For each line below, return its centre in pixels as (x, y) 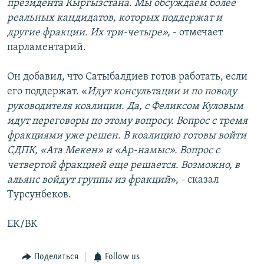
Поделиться (56, 257)
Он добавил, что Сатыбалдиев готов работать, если (127, 77)
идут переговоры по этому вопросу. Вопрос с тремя (127, 121)
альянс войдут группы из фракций (89, 180)
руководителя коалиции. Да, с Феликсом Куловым (125, 107)
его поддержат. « (47, 92)
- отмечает (197, 33)
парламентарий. (47, 48)
